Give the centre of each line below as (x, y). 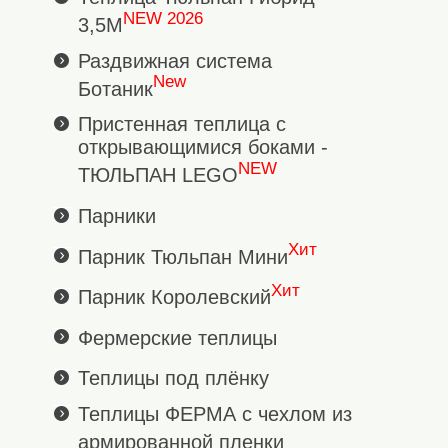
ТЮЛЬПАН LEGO (158, 174)
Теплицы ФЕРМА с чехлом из (215, 414)
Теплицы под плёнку (173, 378)
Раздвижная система (175, 60)
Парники (117, 215)
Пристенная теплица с (182, 124)
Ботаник (115, 88)
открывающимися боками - (203, 147)
